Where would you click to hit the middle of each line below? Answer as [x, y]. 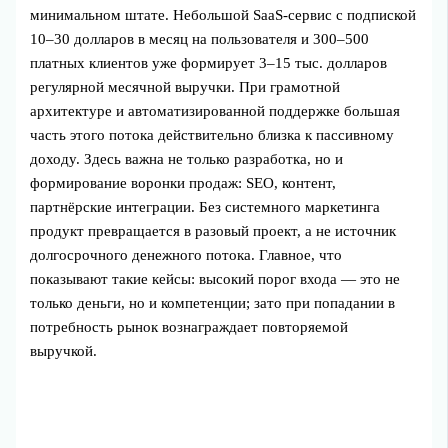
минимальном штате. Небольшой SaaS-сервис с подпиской [223, 14]
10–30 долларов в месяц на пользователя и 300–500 [200, 38]
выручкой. [64, 350]
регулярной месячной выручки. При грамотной [185, 86]
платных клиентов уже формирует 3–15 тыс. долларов [209, 62]
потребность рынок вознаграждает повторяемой [189, 326]
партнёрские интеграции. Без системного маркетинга [205, 206]
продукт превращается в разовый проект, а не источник [213, 230]
